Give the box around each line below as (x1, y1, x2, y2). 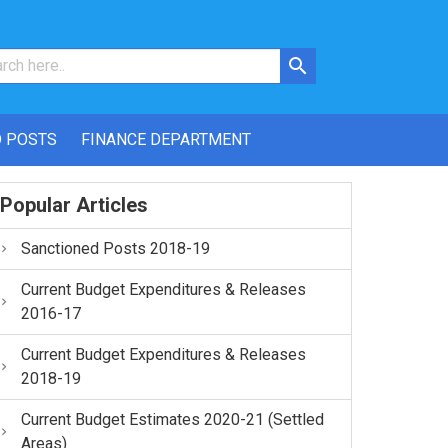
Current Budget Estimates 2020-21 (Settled (21, 409, 325, 429)
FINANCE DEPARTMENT (80, 129, 251, 149)
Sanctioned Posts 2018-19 (21, 238, 211, 258)
